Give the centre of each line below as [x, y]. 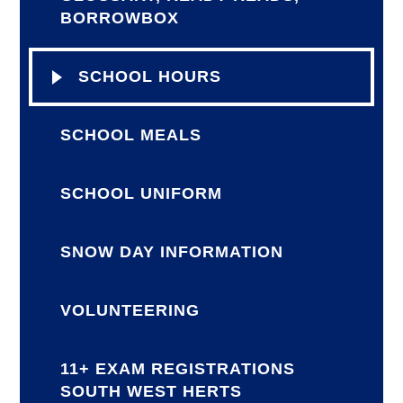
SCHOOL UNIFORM [142, 194]
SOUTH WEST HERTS [152, 392]
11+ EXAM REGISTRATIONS [178, 369]
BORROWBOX [120, 18]
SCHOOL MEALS [131, 135]
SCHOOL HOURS [150, 77]
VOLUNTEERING [130, 311]
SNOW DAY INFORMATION [172, 252]
